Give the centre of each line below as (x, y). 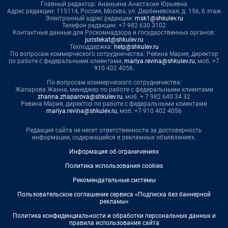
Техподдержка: (92, 47)
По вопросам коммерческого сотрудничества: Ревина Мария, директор (114, 54)
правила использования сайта (114, 223)
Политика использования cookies (114, 166)
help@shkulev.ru (136, 47)
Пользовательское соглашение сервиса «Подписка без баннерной (114, 195)
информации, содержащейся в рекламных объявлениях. (114, 138)
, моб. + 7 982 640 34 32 (156, 97)
